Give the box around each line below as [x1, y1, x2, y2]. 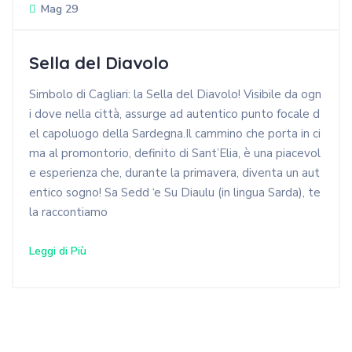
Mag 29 [41, 2, 78, 17]
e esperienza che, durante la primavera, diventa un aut [29, 165, 320, 181]
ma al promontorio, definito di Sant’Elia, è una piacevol [29, 145, 321, 162]
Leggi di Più [29, 244, 86, 259]
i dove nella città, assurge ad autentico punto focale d [29, 106, 320, 123]
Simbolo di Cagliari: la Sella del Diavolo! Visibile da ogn [29, 86, 321, 103]
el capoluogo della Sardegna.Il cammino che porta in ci [29, 126, 321, 142]
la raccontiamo [29, 204, 108, 221]
